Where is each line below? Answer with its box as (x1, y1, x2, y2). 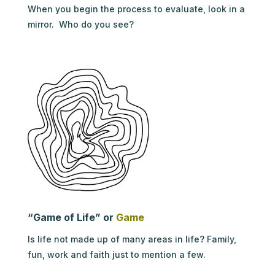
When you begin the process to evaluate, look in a (27, 3, 245, 14)
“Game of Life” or (27, 211, 116, 223)
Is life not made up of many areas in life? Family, (27, 233, 236, 244)
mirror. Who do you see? (27, 18, 134, 29)
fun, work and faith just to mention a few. (27, 249, 208, 260)
